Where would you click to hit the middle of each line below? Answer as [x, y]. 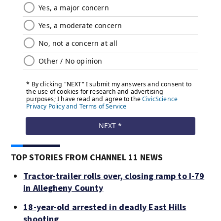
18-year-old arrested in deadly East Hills [105, 207]
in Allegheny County [63, 188]
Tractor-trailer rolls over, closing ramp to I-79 [114, 176]
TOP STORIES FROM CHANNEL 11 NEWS [87, 157]
